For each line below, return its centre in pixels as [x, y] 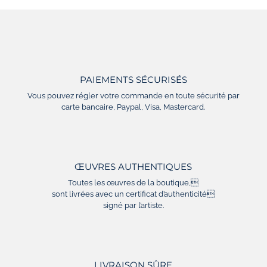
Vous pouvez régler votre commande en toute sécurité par [133, 96]
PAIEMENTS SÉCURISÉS [133, 80]
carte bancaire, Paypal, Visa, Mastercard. [133, 107]
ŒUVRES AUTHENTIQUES [133, 167]
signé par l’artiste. [133, 206]
